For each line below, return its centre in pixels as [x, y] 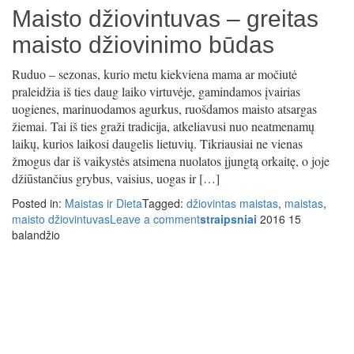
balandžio [36, 235]
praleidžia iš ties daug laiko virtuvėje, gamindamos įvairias [156, 92]
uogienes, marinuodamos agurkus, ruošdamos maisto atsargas [164, 109]
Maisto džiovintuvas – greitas [165, 19]
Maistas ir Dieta [104, 203]
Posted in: [38, 203]
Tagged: [164, 203]
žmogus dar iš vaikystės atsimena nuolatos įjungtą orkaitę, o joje [171, 161]
